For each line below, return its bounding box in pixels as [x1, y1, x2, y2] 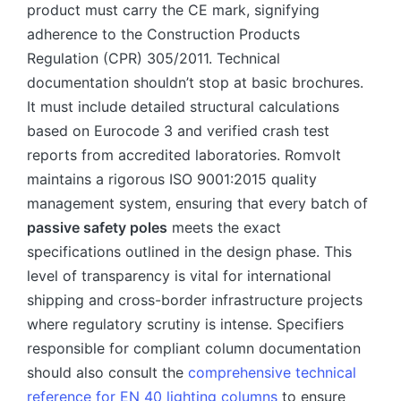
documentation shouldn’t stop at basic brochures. [27, 73, 363, 91]
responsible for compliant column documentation [27, 338, 361, 357]
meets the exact [167, 218, 281, 236]
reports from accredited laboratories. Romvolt [27, 145, 341, 164]
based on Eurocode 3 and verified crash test [27, 121, 329, 140]
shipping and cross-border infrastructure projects [27, 290, 363, 309]
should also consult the [27, 363, 188, 381]
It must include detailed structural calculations [27, 97, 339, 115]
